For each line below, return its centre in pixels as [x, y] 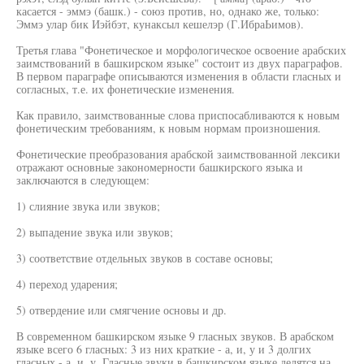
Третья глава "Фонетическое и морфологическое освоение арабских [181, 50]
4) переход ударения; [67, 284]
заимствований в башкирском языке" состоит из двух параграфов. [180, 63]
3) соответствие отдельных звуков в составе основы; [145, 258]
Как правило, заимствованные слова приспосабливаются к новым [178, 115]
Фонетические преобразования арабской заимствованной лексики [178, 154]
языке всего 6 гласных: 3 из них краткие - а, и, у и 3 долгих [164, 349]
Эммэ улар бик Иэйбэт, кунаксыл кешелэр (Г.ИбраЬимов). [160, 24]
